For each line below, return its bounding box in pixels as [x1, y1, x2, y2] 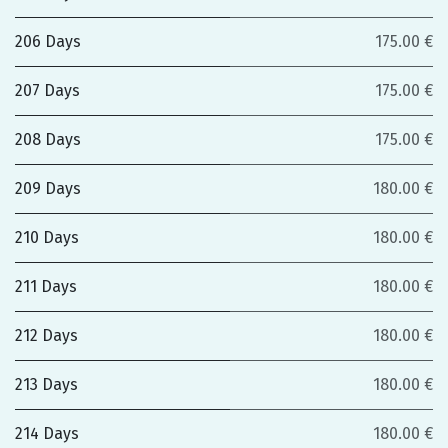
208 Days [15, 130, 81, 149]
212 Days [15, 326, 78, 345]
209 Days [15, 179, 81, 198]
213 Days [15, 375, 78, 394]
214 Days [15, 424, 79, 443]
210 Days [15, 228, 79, 247]
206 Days [15, 32, 81, 51]
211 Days [15, 277, 77, 296]
